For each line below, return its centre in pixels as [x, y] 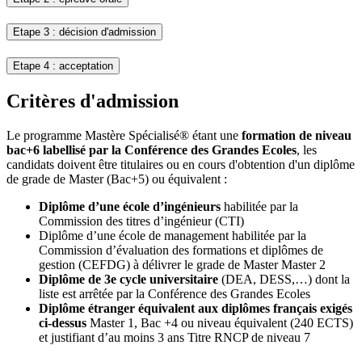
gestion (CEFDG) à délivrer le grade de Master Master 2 [182, 264]
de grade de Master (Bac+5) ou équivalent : [117, 179]
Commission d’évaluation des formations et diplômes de [181, 250]
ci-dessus [63, 322]
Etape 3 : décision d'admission [84, 32]
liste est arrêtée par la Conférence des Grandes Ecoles [175, 293]
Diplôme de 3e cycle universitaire [130, 279]
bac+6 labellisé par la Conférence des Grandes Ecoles [152, 149]
